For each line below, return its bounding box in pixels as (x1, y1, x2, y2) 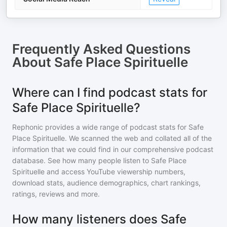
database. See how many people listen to (12, 156, 151, 165)
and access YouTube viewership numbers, (47, 167, 185, 176)
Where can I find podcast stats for (12, 85, 207, 100)
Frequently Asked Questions (12, 41, 191, 57)
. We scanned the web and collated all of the (65, 134, 212, 142)
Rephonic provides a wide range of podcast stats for (12, 123, 188, 131)
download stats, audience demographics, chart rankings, (12, 178, 201, 187)
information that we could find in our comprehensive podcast (12, 145, 213, 154)
